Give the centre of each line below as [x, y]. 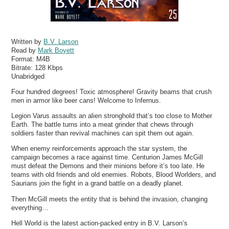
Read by [25, 50]
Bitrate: [23, 67]
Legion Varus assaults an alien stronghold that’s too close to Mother [112, 116]
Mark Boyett [56, 50]
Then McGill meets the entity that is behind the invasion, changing [110, 199]
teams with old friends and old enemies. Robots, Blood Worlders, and [114, 175]
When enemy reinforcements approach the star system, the [99, 149]
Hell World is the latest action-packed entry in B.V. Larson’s [100, 223]
